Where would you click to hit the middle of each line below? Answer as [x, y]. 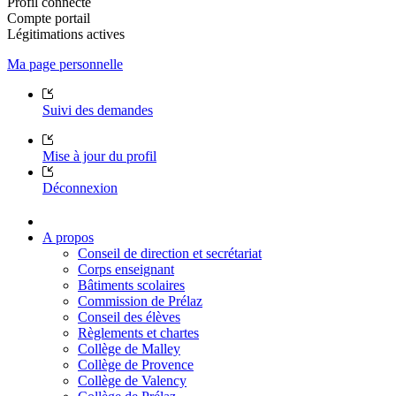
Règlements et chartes [138, 332]
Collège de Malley [129, 348]
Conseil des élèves [129, 316]
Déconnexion [80, 187]
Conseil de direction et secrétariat [170, 253]
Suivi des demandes [98, 110]
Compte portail [49, 18]
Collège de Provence [136, 364]
